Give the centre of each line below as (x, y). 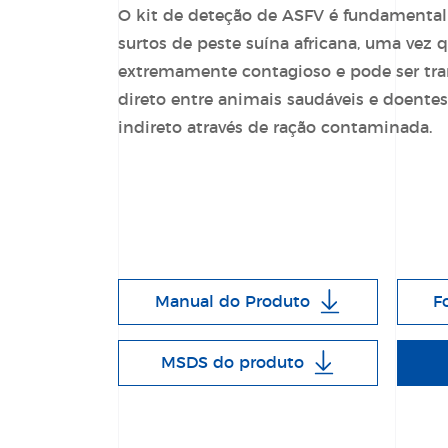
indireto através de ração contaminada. (274, 128)
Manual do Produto (233, 302)
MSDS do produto (233, 363)
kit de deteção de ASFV (232, 16)
